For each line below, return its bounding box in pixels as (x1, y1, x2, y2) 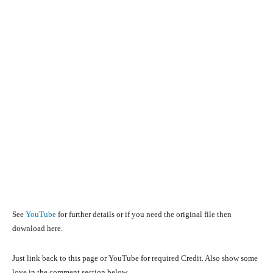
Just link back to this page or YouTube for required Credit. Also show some (12, 253, 258, 263)
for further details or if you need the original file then (56, 210, 232, 219)
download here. (12, 224, 63, 233)
